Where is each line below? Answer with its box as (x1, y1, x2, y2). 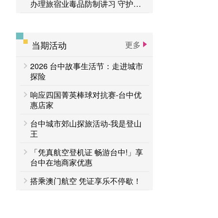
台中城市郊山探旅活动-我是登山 (30, 118, 142, 129)
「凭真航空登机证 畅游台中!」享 (30, 146, 144, 158)
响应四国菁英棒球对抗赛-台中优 (30, 89, 142, 100)
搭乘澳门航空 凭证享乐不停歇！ (30, 175, 142, 186)
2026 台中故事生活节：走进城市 (30, 60, 144, 72)
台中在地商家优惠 (30, 157, 93, 168)
